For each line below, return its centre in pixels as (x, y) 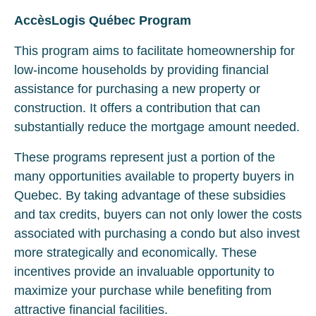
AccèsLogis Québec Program (103, 20)
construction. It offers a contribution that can (137, 108)
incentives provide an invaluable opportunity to (144, 272)
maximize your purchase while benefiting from (143, 291)
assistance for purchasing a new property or (137, 89)
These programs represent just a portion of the (145, 157)
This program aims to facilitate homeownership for (154, 51)
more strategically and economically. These (135, 253)
